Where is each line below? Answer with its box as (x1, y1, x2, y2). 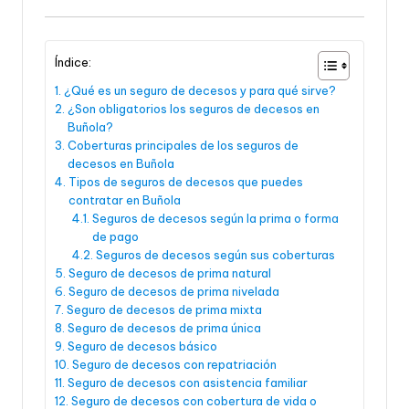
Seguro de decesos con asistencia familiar (67, 375, 308, 391)
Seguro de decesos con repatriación (71, 357, 277, 372)
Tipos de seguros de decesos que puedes (68, 174, 303, 190)
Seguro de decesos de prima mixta (66, 302, 262, 318)
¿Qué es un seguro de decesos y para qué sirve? (63, 83, 336, 99)
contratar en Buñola (68, 193, 181, 208)
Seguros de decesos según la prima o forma (91, 211, 339, 226)
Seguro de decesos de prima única (67, 320, 261, 336)
